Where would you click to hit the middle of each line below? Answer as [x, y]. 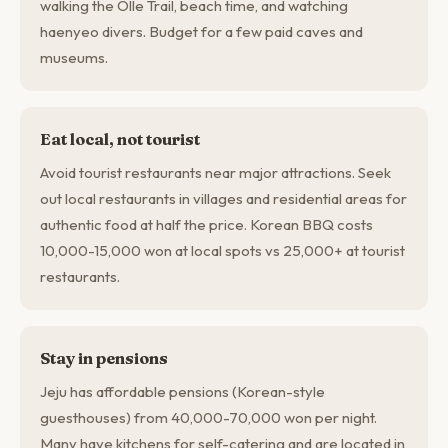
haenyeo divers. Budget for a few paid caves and [201, 31]
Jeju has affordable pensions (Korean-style [182, 391]
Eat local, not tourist [120, 139]
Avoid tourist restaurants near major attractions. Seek [215, 172]
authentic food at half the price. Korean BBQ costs [206, 224]
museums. [74, 57]
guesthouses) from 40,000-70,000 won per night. [208, 417]
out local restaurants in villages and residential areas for [223, 198]
